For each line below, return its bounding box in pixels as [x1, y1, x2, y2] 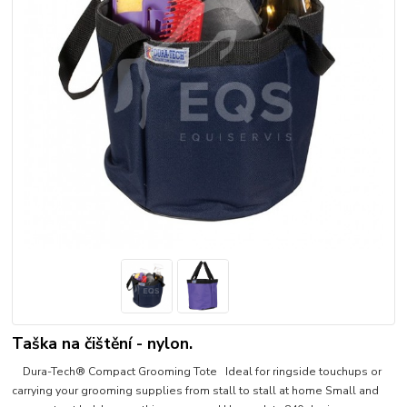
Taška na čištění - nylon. [12, 332, 194, 354]
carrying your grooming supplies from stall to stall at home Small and [12, 382, 380, 398]
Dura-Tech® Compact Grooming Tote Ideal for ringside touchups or [12, 363, 382, 379]
